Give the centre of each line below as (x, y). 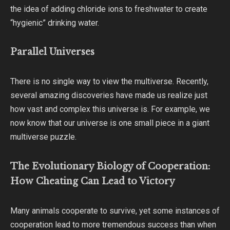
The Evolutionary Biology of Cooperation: (110, 166)
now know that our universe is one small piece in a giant (110, 123)
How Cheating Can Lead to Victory (93, 181)
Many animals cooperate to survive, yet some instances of (115, 211)
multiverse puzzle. (43, 137)
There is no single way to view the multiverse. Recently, (109, 82)
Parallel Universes (52, 52)
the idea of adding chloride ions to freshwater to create (109, 9)
